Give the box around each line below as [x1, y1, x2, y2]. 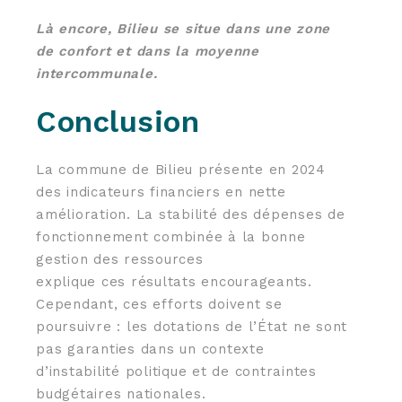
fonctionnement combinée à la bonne [36, 228, 306, 245]
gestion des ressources [36, 250, 204, 267]
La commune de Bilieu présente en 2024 [36, 161, 326, 178]
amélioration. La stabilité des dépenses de [36, 205, 345, 223]
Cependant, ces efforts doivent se [36, 295, 283, 312]
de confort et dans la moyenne [36, 42, 259, 59]
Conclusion [36, 103, 199, 139]
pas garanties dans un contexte [36, 340, 265, 357]
